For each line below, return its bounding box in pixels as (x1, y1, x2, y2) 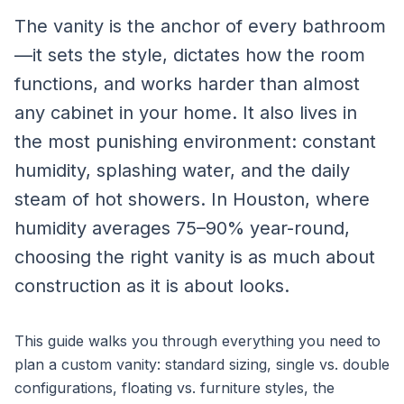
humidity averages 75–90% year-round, (14, 217, 350, 239)
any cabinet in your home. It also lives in (14, 102, 357, 124)
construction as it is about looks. (14, 275, 289, 297)
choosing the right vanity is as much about (14, 246, 375, 268)
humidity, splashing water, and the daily (14, 160, 350, 181)
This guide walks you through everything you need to (14, 332, 381, 350)
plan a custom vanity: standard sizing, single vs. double (14, 355, 390, 373)
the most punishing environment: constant (14, 131, 376, 152)
